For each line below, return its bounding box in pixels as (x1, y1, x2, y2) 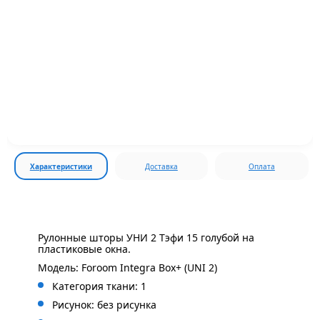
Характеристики (29, 161, 92, 171)
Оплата (248, 161, 275, 171)
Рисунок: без (52, 298, 116, 311)
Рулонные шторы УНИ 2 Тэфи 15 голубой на (38, 231, 254, 244)
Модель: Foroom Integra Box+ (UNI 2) (38, 261, 217, 274)
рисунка (116, 298, 156, 311)
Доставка (144, 161, 178, 171)
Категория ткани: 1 (52, 279, 146, 293)
